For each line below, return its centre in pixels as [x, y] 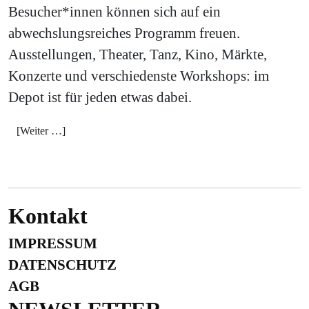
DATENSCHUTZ [62, 264]
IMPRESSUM [53, 243]
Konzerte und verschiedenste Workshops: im [139, 75]
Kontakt [48, 216]
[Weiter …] [41, 130]
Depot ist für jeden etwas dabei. [100, 97]
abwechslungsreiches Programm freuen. [124, 32]
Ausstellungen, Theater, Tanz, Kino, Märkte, [138, 54]
